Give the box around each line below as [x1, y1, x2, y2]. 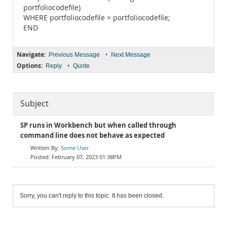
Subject [20, 98, 49, 109]
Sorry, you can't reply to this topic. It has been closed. [20, 192, 164, 199]
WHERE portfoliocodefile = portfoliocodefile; [23, 13, 170, 22]
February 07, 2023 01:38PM [52, 153, 122, 161]
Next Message [111, 51, 150, 58]
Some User [61, 144, 89, 152]
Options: [17, 61, 43, 70]
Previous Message [49, 51, 100, 58]
